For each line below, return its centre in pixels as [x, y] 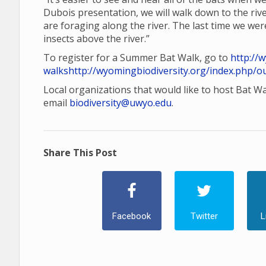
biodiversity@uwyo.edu [121, 103]
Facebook [132, 216]
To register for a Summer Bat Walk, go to [137, 58]
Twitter [204, 216]
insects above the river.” [98, 39]
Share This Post [80, 153]
